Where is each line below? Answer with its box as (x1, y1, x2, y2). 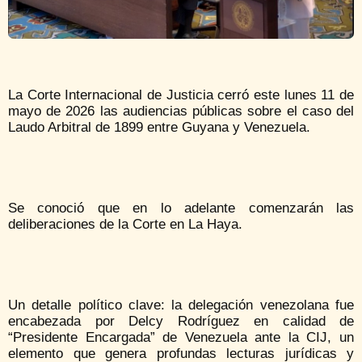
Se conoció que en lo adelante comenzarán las (8, 200, 354, 217)
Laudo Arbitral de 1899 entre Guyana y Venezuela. (8, 120, 310, 136)
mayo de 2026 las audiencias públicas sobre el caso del (8, 103, 354, 120)
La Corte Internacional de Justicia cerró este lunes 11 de (8, 87, 354, 103)
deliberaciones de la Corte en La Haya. (8, 217, 242, 233)
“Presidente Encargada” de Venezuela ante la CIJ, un (8, 330, 354, 346)
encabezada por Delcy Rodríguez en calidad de (8, 314, 354, 330)
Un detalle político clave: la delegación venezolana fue (8, 297, 354, 314)
